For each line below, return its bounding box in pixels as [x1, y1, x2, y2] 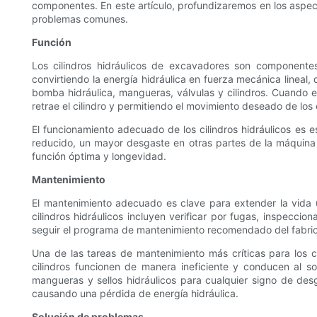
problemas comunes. [32, 13, 128, 25]
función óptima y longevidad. [32, 150, 166, 163]
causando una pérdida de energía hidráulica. [32, 287, 238, 300]
